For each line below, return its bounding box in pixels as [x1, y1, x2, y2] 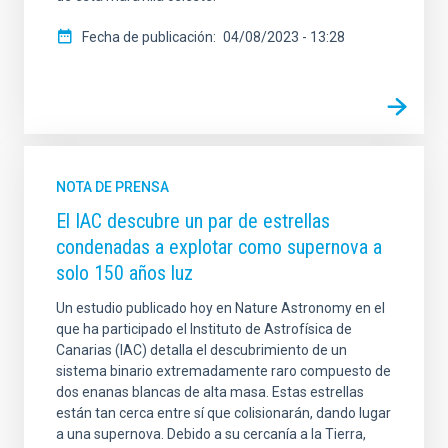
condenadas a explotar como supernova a [56, 235, 382, 260]
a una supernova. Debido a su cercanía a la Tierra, [56, 426, 366, 443]
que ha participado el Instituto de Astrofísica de [56, 321, 352, 338]
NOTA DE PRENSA [56, 179, 169, 196]
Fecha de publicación [82, 29, 213, 46]
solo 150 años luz [56, 261, 193, 286]
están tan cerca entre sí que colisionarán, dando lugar [56, 405, 391, 422]
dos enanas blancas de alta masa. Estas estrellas [56, 384, 364, 401]
